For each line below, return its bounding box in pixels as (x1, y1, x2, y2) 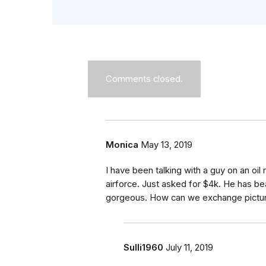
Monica (106, 140, 138, 151)
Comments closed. (106, 74, 183, 85)
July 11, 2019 (166, 242, 213, 254)
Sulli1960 (123, 242, 163, 254)
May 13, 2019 (141, 140, 192, 151)
